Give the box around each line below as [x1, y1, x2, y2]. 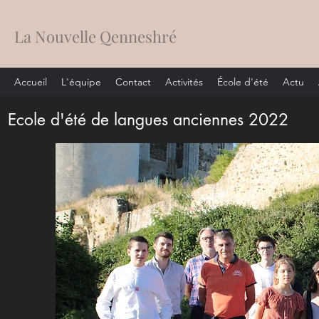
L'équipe [61, 75, 101, 88]
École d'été [217, 75, 268, 88]
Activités [165, 75, 203, 88]
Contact [115, 75, 151, 88]
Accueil [14, 75, 47, 88]
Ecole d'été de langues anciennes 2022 [8, 109, 288, 130]
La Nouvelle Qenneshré [14, 26, 177, 47]
